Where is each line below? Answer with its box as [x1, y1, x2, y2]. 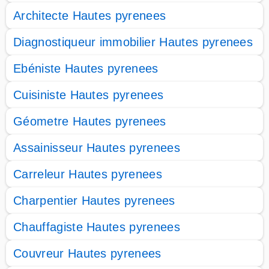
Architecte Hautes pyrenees [13, 9, 166, 22]
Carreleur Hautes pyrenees [13, 168, 162, 181]
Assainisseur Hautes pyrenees [13, 141, 180, 154]
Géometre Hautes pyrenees [13, 115, 166, 128]
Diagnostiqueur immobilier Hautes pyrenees [13, 35, 253, 49]
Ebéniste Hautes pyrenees [13, 62, 159, 75]
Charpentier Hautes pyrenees [13, 194, 175, 207]
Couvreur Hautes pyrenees [13, 247, 162, 260]
